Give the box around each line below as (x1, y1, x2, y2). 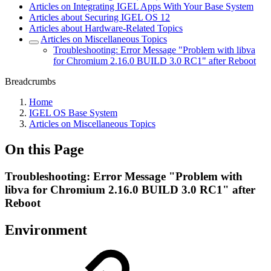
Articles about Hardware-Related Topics (29, 23, 183, 33)
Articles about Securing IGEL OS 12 (29, 12, 170, 22)
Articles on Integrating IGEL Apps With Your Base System (29, 1, 253, 11)
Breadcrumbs (5, 76, 56, 87)
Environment (5, 221, 87, 238)
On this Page (5, 141, 84, 157)
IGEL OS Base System (29, 108, 117, 118)
